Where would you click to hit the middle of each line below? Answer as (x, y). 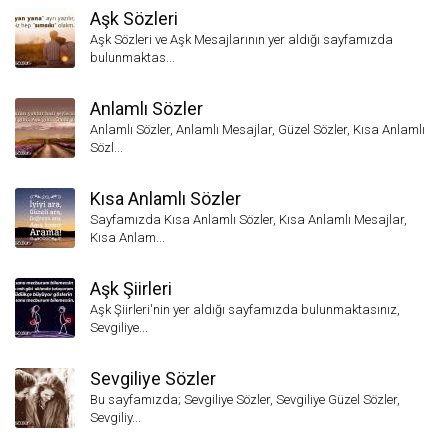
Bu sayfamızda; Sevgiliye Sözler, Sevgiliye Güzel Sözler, (245, 399)
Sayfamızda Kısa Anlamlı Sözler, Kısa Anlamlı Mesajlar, (248, 219)
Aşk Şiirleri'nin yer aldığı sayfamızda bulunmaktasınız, (245, 309)
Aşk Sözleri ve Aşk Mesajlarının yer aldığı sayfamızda (241, 39)
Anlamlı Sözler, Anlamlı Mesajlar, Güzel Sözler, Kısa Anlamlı (257, 129)
